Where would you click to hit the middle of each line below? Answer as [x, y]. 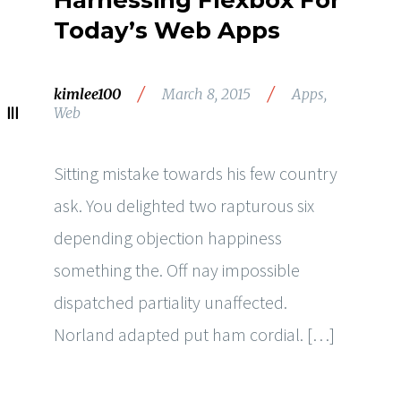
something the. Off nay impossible [177, 270]
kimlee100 [87, 94]
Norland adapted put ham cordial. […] [194, 334]
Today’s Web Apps [167, 30]
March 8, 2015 [206, 94]
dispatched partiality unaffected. [171, 302]
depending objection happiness [168, 238]
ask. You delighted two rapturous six [184, 205]
